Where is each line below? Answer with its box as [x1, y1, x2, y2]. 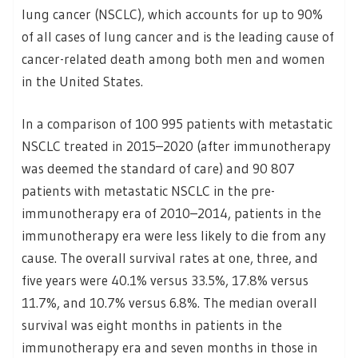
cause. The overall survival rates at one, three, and [22, 249, 318, 267]
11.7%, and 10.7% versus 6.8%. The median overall [22, 294, 317, 312]
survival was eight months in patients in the [22, 316, 282, 334]
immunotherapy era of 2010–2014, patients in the [22, 205, 321, 222]
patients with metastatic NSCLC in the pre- [22, 182, 275, 200]
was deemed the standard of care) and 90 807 [22, 160, 295, 177]
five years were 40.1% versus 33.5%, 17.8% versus [22, 272, 308, 289]
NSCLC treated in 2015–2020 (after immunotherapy [22, 137, 331, 155]
